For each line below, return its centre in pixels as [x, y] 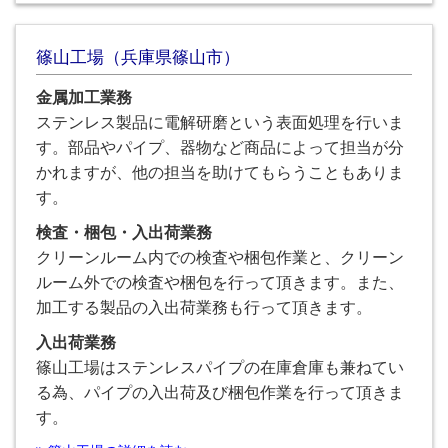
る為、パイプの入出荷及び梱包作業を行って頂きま [220, 392]
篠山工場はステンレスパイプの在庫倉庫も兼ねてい [220, 367]
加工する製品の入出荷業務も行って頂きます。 [204, 307]
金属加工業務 [84, 97]
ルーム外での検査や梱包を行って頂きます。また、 [220, 282]
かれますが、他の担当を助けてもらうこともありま [220, 172]
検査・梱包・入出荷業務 [124, 232]
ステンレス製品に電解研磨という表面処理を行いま [220, 122]
